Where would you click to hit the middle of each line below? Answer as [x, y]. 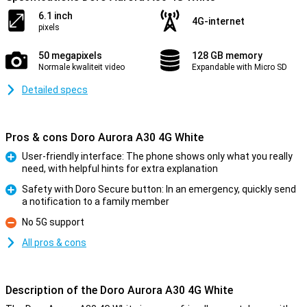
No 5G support [53, 222]
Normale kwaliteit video [82, 67]
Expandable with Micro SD [240, 67]
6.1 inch [56, 16]
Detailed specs [55, 90]
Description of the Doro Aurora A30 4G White [119, 290]
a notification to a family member [96, 201]
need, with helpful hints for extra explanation [120, 169]
